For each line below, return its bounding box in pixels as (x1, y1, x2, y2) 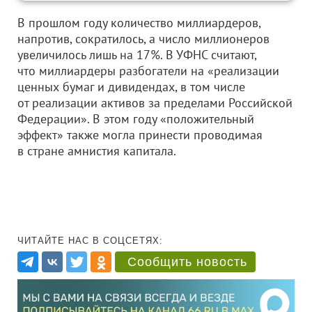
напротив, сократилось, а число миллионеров (17, 31, 270, 47)
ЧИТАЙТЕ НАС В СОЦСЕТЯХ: (17, 235, 163, 246)
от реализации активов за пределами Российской (17, 95, 292, 111)
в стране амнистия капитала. (17, 143, 176, 159)
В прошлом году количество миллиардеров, (17, 15, 260, 31)
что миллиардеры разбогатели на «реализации (17, 63, 279, 79)
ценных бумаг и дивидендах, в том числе (17, 79, 245, 95)
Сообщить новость (127, 255, 247, 269)
